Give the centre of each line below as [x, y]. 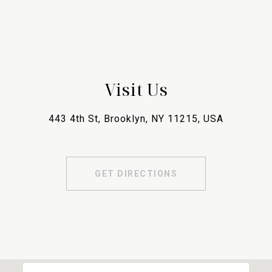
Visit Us [136, 90]
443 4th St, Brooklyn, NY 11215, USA [136, 119]
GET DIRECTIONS [136, 174]
